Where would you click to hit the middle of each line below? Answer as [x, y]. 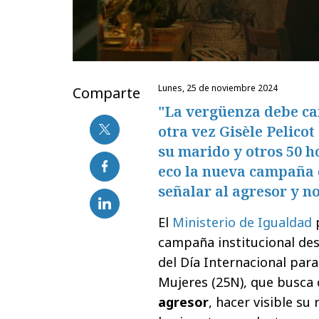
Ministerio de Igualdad [242, 222]
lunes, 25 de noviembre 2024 [220, 88]
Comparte [106, 93]
